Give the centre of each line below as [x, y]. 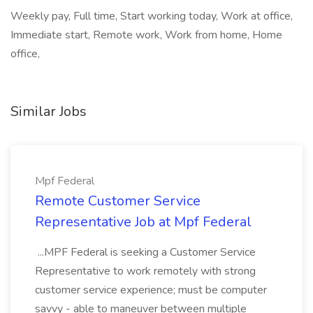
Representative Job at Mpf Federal [143, 222]
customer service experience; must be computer [151, 290]
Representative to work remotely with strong [145, 271]
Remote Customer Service [118, 201]
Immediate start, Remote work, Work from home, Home [146, 35]
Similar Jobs [49, 111]
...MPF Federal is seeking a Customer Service [145, 252]
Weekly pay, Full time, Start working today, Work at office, [152, 16]
